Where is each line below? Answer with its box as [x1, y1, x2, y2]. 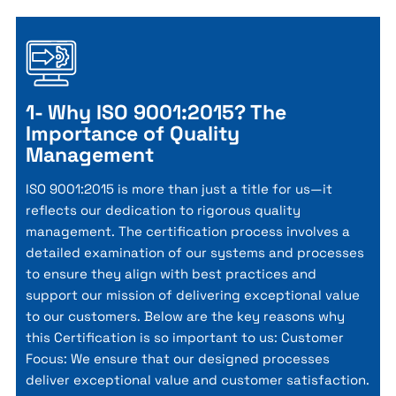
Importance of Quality [25, 119, 240, 147]
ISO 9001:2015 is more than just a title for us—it [25, 179, 332, 197]
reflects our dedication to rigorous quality [25, 201, 301, 218]
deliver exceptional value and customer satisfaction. [25, 370, 369, 388]
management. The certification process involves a [25, 222, 350, 240]
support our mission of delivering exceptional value [25, 286, 360, 303]
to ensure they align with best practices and [25, 264, 316, 282]
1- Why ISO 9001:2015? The [25, 98, 286, 126]
